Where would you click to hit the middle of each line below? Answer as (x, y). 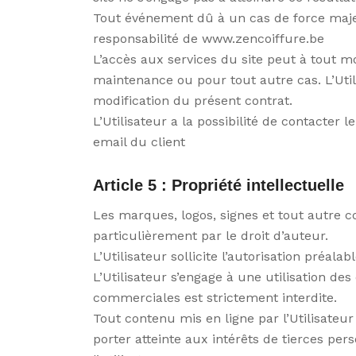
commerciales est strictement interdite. (215, 297)
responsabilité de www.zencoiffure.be (209, 39)
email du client (139, 142)
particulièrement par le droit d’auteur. (211, 235)
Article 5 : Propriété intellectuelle (219, 186)
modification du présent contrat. (193, 101)
